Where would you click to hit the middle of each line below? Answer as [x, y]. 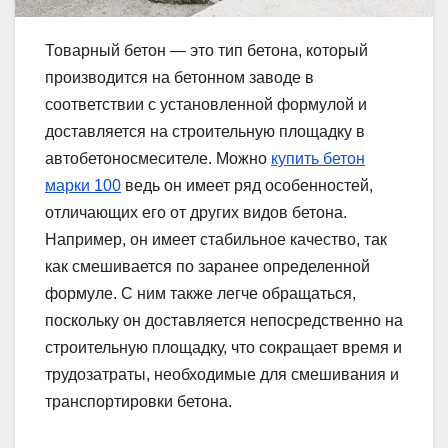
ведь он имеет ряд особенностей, [247, 186]
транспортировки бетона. [138, 402]
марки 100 [83, 186]
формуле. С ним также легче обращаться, [200, 294]
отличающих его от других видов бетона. [196, 213]
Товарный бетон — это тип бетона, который [206, 51]
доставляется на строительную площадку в [205, 132]
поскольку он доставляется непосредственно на [224, 321]
